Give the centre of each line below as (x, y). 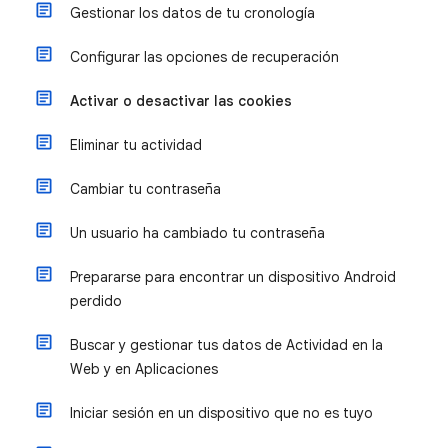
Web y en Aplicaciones (144, 369)
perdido (96, 301)
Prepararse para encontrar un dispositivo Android (233, 277)
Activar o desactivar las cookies (181, 101)
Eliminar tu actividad (136, 145)
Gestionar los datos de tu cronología (192, 13)
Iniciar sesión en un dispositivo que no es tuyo (221, 413)
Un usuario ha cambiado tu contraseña (197, 233)
